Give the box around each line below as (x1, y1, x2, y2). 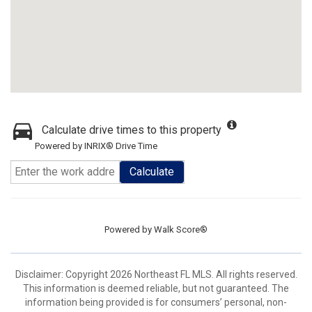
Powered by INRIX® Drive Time (35, 141, 157, 151)
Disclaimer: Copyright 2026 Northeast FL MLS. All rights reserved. (15, 269, 297, 280)
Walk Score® (154, 224, 208, 235)
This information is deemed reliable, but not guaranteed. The (23, 283, 289, 294)
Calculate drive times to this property (42, 123, 221, 136)
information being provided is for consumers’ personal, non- (25, 297, 287, 308)
